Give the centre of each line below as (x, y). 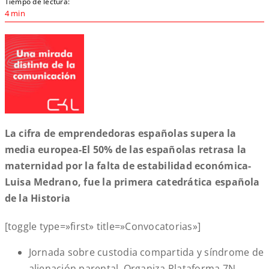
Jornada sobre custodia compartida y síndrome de (146, 252)
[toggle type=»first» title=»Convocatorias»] (103, 227)
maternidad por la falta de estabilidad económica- (128, 166)
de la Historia (38, 198)
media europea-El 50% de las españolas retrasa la (125, 150)
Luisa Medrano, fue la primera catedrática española (132, 182)
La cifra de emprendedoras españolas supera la (120, 134)
